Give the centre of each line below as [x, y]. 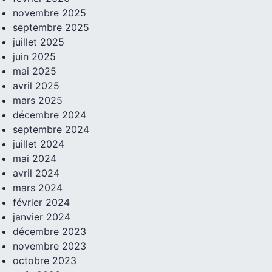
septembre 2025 [51, 28]
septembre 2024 [51, 130]
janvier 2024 [41, 217]
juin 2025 [34, 57]
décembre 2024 [49, 115]
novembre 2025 [49, 13]
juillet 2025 [38, 42]
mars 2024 [37, 188]
